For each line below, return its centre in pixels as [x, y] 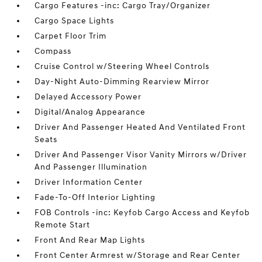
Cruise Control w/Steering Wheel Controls [122, 66]
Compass [53, 51]
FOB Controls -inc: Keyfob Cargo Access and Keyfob [142, 213]
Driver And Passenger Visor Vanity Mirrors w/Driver [141, 155]
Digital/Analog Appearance [90, 112]
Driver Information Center [89, 182]
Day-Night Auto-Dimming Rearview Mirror [122, 82]
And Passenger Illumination [91, 167]
